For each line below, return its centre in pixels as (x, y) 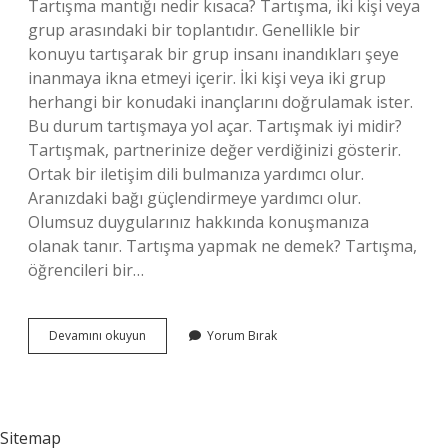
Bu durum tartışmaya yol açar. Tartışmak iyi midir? (215, 126)
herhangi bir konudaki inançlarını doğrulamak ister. (220, 102)
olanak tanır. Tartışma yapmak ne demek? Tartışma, (222, 246)
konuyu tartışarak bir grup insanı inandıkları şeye (213, 54)
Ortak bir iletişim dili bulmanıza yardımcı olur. (196, 174)
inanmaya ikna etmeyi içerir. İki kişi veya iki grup (207, 78)
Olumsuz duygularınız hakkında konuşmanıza (198, 222)
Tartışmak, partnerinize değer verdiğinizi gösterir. (214, 150)
